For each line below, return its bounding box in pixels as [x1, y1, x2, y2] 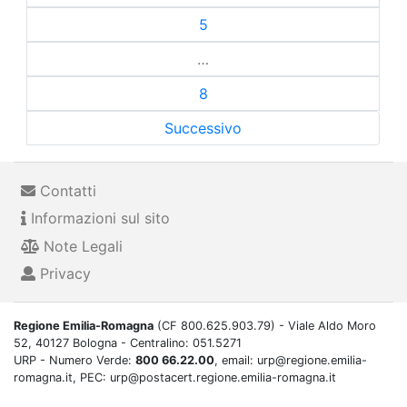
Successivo [164, 118, 242, 137]
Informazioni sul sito [26, 209, 170, 228]
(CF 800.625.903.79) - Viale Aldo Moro [154, 319, 376, 333]
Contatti [35, 181, 96, 200]
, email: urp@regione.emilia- [214, 353, 367, 368]
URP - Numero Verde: [14, 353, 135, 368]
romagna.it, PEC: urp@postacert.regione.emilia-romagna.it [14, 371, 336, 385]
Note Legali [39, 236, 123, 255]
